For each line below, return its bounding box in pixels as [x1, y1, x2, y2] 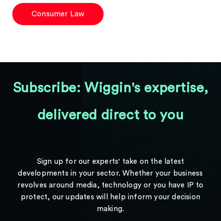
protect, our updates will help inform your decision [20, 193, 201, 201]
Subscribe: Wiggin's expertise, [12, 81, 209, 95]
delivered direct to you [37, 108, 184, 122]
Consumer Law [32, 10, 85, 18]
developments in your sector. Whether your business [18, 170, 203, 177]
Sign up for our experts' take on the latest [37, 158, 184, 165]
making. [96, 205, 125, 213]
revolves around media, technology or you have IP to [17, 182, 204, 189]
